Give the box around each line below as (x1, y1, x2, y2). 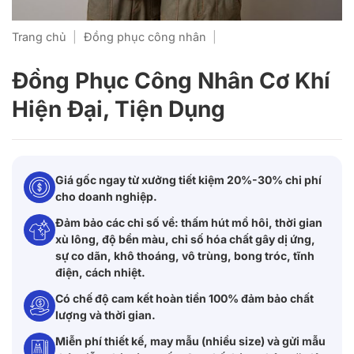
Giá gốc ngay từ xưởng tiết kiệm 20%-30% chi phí (55, 173, 322, 187)
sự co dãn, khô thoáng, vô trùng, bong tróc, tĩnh (55, 249, 314, 263)
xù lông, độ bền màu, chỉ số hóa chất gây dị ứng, (55, 232, 315, 247)
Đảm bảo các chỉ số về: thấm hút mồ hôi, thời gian (55, 216, 322, 230)
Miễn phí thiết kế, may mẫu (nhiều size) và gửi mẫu (55, 334, 326, 348)
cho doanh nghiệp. (55, 190, 157, 204)
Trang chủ (12, 30, 66, 43)
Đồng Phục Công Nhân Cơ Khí (12, 67, 330, 95)
